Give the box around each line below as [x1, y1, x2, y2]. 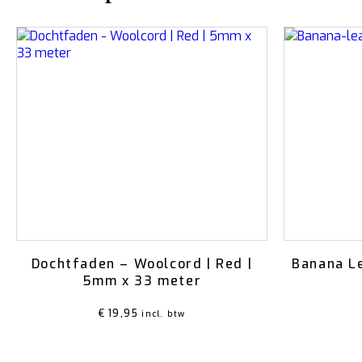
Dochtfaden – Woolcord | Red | [31, 255, 253, 272]
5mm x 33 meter [82, 272, 202, 289]
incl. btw [141, 309, 186, 319]
